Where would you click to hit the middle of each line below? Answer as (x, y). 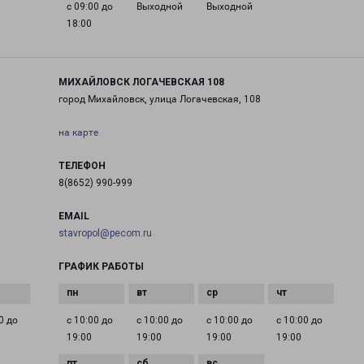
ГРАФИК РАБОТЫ (101, 266)
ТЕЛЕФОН (82, 166)
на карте (78, 132)
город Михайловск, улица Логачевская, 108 (159, 99)
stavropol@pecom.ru (105, 233)
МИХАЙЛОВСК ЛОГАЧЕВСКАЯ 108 (141, 82)
